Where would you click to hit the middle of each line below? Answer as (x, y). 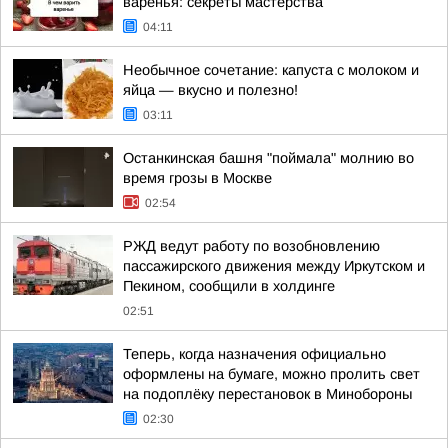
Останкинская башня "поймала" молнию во (268, 158)
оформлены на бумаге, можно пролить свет (271, 374)
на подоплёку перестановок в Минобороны (267, 394)
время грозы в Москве (197, 178)
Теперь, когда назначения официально (254, 354)
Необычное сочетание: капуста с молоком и (271, 70)
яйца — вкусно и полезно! (210, 90)
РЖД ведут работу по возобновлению (251, 246)
